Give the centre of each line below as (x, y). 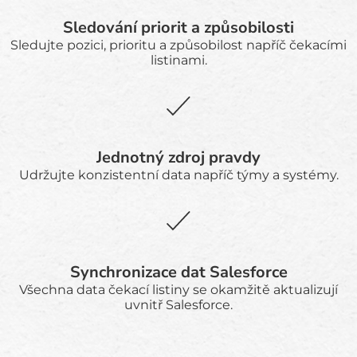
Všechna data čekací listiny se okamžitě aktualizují (178, 290)
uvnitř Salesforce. (178, 305)
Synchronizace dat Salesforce (178, 272)
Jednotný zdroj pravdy (178, 157)
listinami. (178, 60)
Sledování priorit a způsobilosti (178, 27)
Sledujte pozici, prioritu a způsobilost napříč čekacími (178, 45)
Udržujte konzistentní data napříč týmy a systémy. (178, 175)
